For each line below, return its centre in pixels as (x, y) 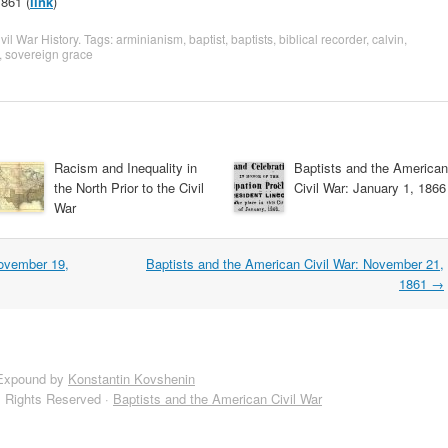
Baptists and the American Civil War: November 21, (295, 263)
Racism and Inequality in (125, 167)
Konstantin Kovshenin (131, 378)
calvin (388, 38)
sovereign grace (49, 53)
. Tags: (97, 38)
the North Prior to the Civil (129, 187)
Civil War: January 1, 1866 (370, 187)
